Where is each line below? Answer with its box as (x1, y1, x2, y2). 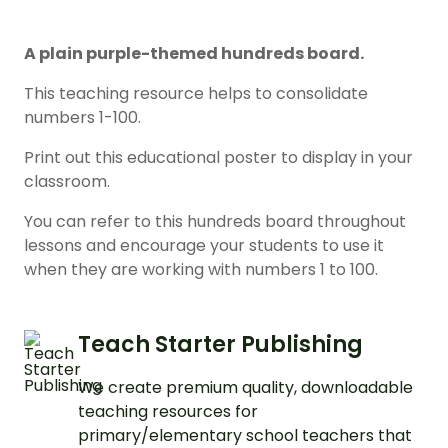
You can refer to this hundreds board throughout (24, 210, 406, 234)
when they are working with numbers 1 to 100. (24, 258, 378, 282)
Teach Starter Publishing (78, 329, 363, 361)
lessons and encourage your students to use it (24, 234, 384, 258)
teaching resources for (78, 400, 258, 424)
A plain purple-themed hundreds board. (24, 42, 364, 66)
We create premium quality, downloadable (78, 376, 413, 400)
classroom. (24, 170, 110, 194)
